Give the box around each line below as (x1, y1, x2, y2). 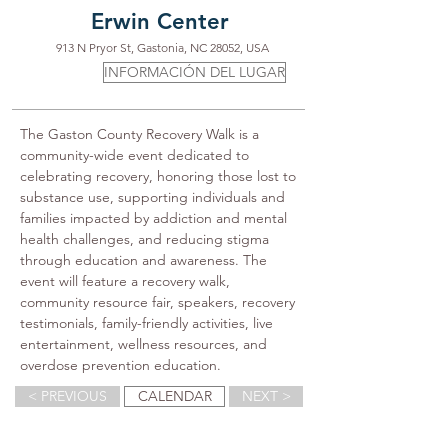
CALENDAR (137, 387, 212, 405)
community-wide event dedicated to (20, 146, 253, 164)
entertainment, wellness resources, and (20, 335, 271, 353)
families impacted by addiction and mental (20, 209, 291, 227)
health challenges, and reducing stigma (20, 230, 273, 248)
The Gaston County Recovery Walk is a (20, 125, 263, 143)
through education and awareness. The (20, 251, 271, 269)
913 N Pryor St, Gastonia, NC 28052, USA (55, 40, 269, 55)
